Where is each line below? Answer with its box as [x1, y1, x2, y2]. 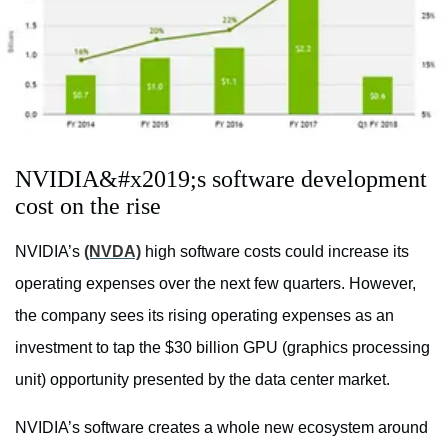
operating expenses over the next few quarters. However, [15, 274, 416, 292]
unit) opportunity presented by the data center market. [15, 370, 390, 388]
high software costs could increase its [141, 242, 409, 260]
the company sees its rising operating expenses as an [15, 306, 394, 324]
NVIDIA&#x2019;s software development [15, 165, 427, 192]
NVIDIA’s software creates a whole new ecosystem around [15, 418, 428, 436]
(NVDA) [84, 242, 141, 260]
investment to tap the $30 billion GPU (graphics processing [15, 338, 430, 356]
